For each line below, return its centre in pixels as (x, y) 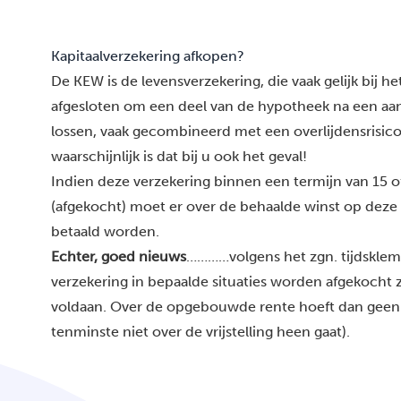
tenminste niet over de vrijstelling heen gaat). (200, 332)
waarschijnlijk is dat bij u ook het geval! (179, 156)
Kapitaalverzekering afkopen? (148, 56)
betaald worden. (105, 231)
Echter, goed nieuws (119, 256)
